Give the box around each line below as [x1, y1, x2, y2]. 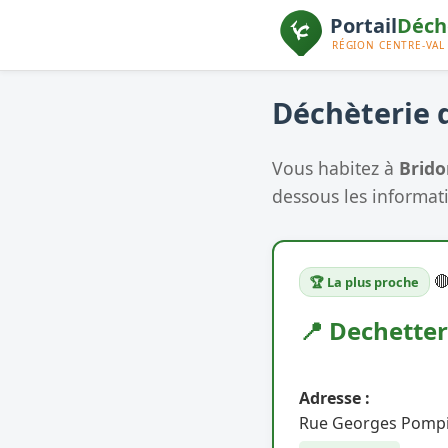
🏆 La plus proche [310, 272, 419, 291]
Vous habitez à [272, 155, 399, 180]
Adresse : [299, 386, 370, 409]
